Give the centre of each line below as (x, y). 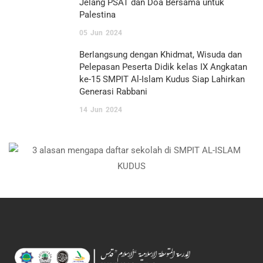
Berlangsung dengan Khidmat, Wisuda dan (161, 55)
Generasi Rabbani (113, 92)
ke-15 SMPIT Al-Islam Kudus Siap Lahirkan (162, 79)
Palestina (97, 15)
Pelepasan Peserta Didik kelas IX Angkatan (163, 67)
